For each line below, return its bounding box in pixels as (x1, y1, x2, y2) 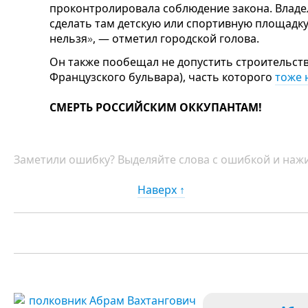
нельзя (49, 31, 87, 47)
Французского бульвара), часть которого (49, 69, 275, 85)
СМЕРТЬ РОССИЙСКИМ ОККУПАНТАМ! (49, 100, 262, 115)
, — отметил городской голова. (93, 31, 259, 47)
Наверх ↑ (137, 182, 185, 198)
